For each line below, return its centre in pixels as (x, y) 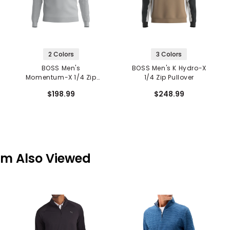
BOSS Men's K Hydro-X (169, 68)
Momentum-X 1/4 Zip (61, 78)
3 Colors (169, 54)
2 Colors (61, 54)
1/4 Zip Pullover (169, 78)
